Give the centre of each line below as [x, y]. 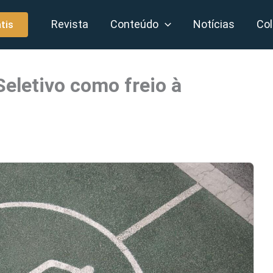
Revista [70, 24]
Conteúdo [135, 24]
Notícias [214, 24]
